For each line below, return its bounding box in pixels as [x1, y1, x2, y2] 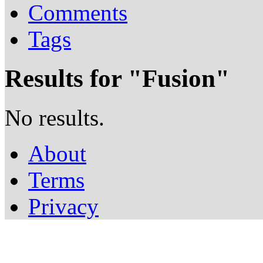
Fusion [142, 65, 215, 93]
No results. [5, 105, 104, 130]
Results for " [5, 65, 142, 93]
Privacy [28, 194, 99, 219]
